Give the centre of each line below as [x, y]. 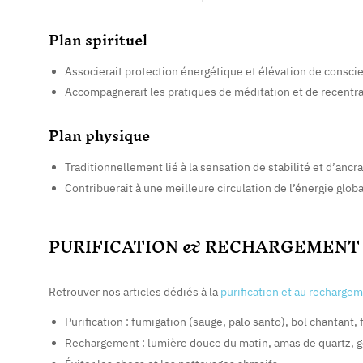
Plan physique [99, 136]
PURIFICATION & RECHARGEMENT [204, 247]
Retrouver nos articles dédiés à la [135, 292]
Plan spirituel [98, 40]
